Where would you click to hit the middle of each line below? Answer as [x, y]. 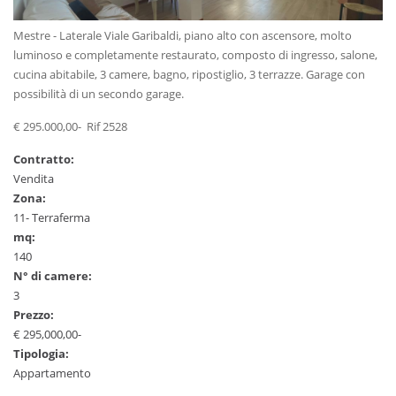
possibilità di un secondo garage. [99, 93]
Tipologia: [42, 353]
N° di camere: [54, 275]
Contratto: [45, 159]
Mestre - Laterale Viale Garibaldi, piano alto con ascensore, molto [183, 35]
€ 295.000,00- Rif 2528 [70, 126]
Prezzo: [35, 314]
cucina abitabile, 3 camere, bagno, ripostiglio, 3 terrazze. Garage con [189, 74]
